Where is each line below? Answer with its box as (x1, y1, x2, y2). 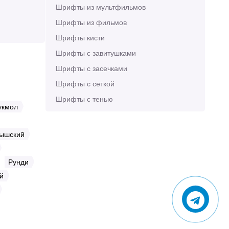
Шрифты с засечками (55, 63, 127, 73)
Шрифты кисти (55, 32, 105, 42)
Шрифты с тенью (55, 94, 113, 104)
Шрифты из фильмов (55, 17, 127, 27)
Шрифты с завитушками (55, 48, 136, 58)
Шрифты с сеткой (55, 78, 114, 88)
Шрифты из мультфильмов (55, 2, 146, 12)
